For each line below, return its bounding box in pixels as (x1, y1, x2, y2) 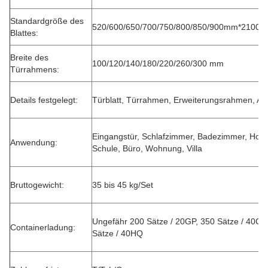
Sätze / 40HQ (92, 229, 143, 238)
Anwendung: (10, 138, 57, 147)
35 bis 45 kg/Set (92, 180, 153, 190)
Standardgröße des (10, 16, 84, 26)
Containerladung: (10, 223, 75, 232)
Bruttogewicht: (10, 180, 64, 190)
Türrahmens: (10, 65, 59, 74)
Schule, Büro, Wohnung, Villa (92, 144, 202, 153)
